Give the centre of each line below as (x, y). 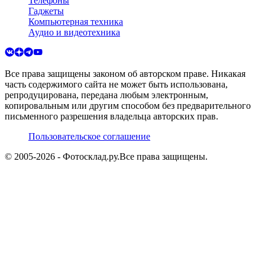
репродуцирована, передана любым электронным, (106, 95)
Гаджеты (46, 11)
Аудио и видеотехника (74, 32)
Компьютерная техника (76, 21)
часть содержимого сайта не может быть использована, (116, 84)
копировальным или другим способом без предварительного (128, 105)
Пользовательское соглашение (89, 136)
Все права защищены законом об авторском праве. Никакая (125, 73)
